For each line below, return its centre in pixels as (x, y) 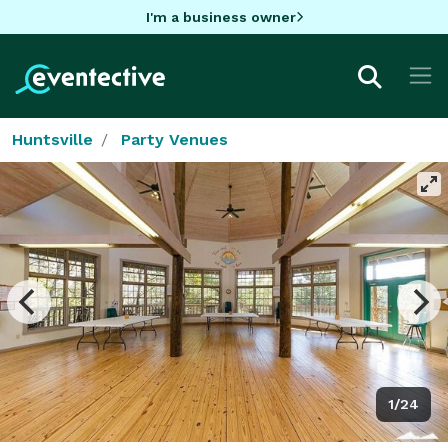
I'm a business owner (220, 16)
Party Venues (174, 139)
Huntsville (52, 139)
